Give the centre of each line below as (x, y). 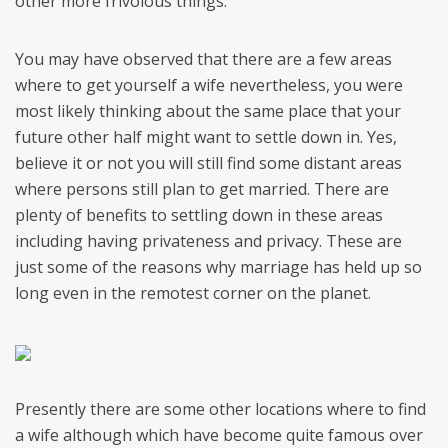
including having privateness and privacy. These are (208, 241)
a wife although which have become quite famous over (219, 435)
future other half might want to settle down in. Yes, (206, 137)
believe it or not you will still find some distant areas (208, 163)
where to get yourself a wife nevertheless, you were (209, 85)
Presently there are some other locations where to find (220, 409)
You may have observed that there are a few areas (203, 59)
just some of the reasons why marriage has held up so (218, 267)
